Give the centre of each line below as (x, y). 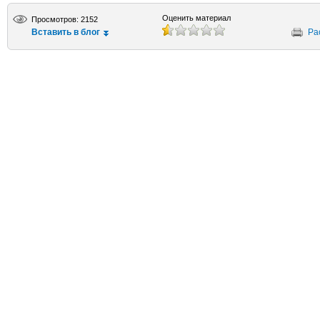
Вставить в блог (66, 32)
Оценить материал (196, 18)
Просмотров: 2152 (65, 19)
